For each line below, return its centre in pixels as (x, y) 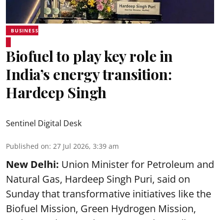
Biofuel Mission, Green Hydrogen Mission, (101, 208)
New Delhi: (32, 164)
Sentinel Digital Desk (44, 123)
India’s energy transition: (89, 74)
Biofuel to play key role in (89, 56)
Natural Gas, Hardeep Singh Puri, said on (98, 179)
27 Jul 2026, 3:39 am (86, 146)
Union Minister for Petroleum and (137, 164)
